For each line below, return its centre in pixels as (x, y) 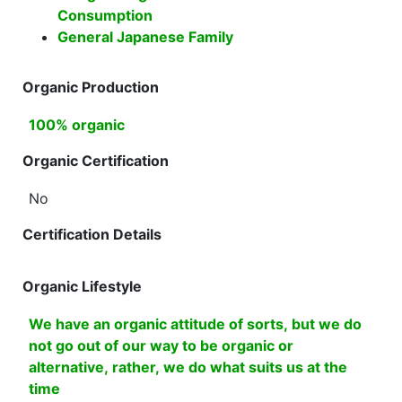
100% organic (77, 125)
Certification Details (92, 234)
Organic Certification (96, 161)
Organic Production (91, 87)
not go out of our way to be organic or (161, 345)
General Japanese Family (145, 37)
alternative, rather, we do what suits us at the (188, 367)
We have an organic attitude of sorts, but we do (195, 324)
